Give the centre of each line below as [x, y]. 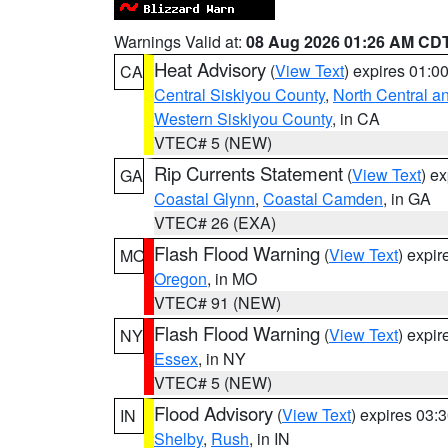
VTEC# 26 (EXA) [215, 222]
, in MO [232, 278]
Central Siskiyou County [239, 94]
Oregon [180, 278]
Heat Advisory [210, 69]
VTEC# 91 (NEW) [217, 302]
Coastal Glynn [204, 198]
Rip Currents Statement [248, 173]
